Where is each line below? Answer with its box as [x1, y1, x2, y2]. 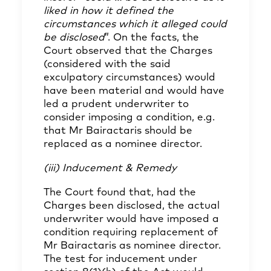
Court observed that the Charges [44, 46, 212, 56]
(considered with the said [44, 59, 171, 70]
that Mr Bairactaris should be [44, 126, 192, 136]
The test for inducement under [44, 254, 197, 264]
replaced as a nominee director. [44, 139, 202, 149]
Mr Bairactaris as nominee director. [44, 241, 221, 251]
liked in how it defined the [44, 6, 174, 16]
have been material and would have [44, 86, 224, 96]
